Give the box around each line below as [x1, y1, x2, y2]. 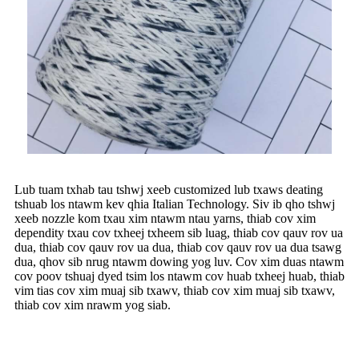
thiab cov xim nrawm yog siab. [14, 298, 171, 313]
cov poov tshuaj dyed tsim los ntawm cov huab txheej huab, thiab [14, 269, 345, 284]
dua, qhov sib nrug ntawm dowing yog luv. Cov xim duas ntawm [14, 255, 344, 269]
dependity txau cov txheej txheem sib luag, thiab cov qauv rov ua [14, 226, 343, 240]
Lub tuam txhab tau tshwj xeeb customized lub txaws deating [14, 183, 323, 197]
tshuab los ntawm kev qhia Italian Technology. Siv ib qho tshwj [14, 197, 335, 212]
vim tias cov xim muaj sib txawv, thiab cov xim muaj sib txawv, [14, 284, 335, 298]
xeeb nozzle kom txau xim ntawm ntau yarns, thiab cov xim [14, 212, 316, 226]
